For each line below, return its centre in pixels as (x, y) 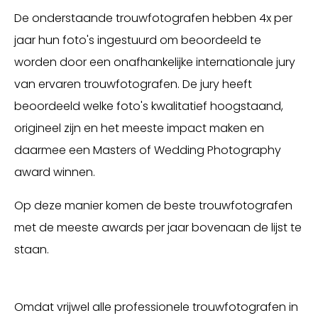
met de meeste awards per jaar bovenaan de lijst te (158, 227)
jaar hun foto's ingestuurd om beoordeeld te (138, 40)
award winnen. (55, 172)
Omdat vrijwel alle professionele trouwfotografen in (156, 307)
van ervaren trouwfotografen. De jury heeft (133, 84)
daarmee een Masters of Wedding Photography (148, 150)
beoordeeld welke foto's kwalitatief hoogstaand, (149, 106)
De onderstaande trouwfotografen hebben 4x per (153, 18)
